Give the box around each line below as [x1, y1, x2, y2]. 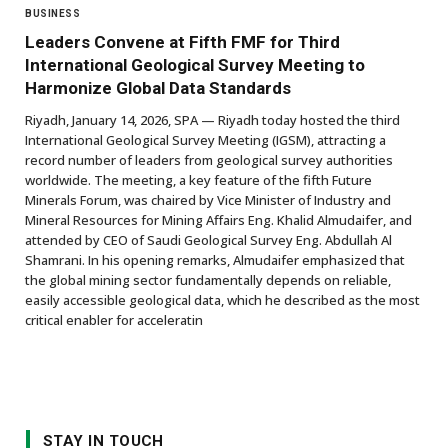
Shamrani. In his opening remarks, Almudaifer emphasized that [25, 250, 405, 269]
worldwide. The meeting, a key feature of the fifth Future [25, 170, 372, 189]
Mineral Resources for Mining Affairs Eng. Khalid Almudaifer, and [25, 210, 412, 229]
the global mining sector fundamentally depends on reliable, [25, 270, 391, 289]
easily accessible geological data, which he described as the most [25, 290, 420, 309]
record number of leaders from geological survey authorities [25, 150, 393, 169]
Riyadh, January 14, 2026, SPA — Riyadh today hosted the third [25, 110, 400, 129]
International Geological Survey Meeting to [25, 54, 365, 75]
